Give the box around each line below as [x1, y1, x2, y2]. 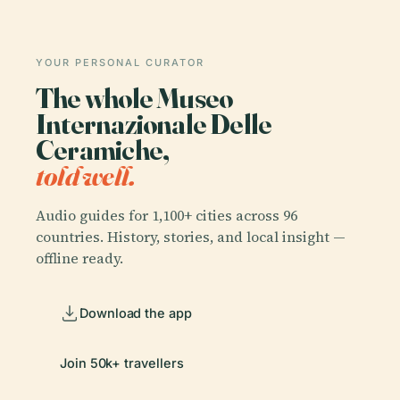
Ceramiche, [36, 132, 170, 168]
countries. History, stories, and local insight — [36, 226, 346, 246]
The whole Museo [36, 80, 233, 116]
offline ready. [36, 247, 123, 268]
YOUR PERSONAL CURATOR [36, 56, 204, 70]
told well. [36, 158, 136, 194]
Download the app [79, 305, 192, 321]
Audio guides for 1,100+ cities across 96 [36, 204, 297, 225]
